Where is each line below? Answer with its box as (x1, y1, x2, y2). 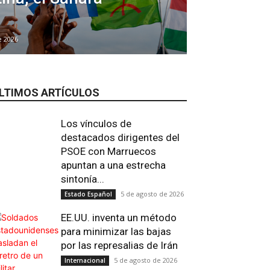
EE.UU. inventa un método (61, 212, 177, 224)
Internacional (64, 256, 105, 265)
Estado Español (64, 190, 112, 198)
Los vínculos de (61, 118, 131, 130)
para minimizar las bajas (61, 225, 171, 237)
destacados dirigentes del (61, 131, 180, 143)
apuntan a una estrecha (61, 159, 166, 171)
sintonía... (61, 173, 104, 185)
